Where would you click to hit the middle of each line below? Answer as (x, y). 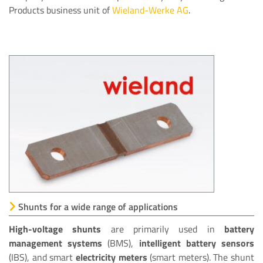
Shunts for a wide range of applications (97, 206)
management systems (58, 243)
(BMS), (123, 243)
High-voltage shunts (55, 229)
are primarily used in (163, 229)
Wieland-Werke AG (150, 10)
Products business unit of (60, 10)
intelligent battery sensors (197, 243)
